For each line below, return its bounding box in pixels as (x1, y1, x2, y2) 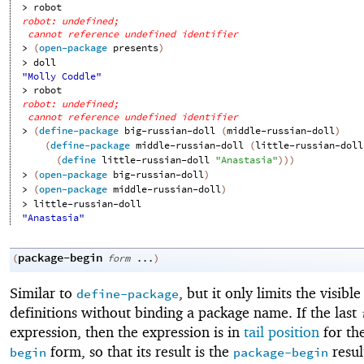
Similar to (10, 284, 76, 302)
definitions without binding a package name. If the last (10, 304, 361, 322)
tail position (244, 323, 319, 341)
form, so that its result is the (46, 343, 233, 361)
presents (113, 40, 159, 56)
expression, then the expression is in (10, 323, 244, 341)
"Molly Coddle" (22, 68, 102, 84)
